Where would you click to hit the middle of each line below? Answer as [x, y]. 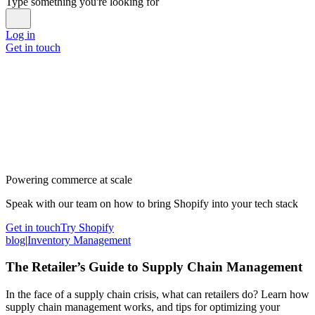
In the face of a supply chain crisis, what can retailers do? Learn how [157, 295]
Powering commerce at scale [69, 179]
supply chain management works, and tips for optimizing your [143, 307]
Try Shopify [87, 227]
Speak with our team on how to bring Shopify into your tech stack [152, 203]
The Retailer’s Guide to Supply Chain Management [154, 267]
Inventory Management [79, 240]
